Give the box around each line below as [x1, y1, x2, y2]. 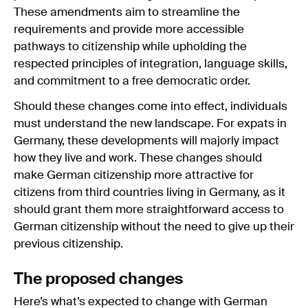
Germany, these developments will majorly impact [14, 135, 279, 147]
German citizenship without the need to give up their [14, 221, 294, 233]
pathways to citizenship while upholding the [14, 41, 247, 53]
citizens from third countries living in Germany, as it [14, 186, 285, 199]
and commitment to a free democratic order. [14, 75, 253, 87]
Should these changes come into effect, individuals [14, 100, 287, 113]
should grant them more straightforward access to [14, 203, 284, 216]
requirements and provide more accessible [14, 23, 244, 36]
